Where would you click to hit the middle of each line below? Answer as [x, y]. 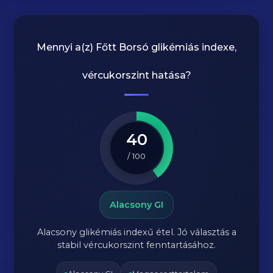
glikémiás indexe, [193, 47]
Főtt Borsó [122, 47]
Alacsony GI [136, 205]
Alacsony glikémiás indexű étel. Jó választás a [136, 232]
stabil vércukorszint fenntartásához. [136, 245]
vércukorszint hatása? [136, 75]
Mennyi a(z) [66, 47]
